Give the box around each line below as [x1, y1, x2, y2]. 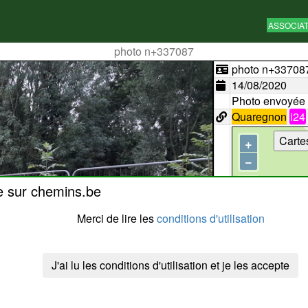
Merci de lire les [76, 210, 157, 226]
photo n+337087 [114, 43, 194, 59]
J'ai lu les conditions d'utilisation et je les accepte [52, 257, 289, 273]
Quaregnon [231, 109, 287, 124]
